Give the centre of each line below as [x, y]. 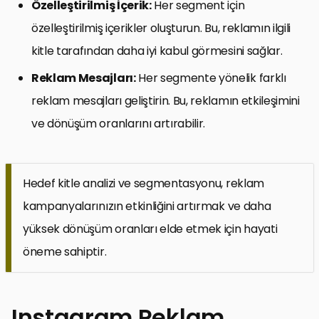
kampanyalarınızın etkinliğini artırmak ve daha [147, 206]
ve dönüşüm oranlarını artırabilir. [119, 123]
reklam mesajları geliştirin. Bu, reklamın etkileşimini [166, 100]
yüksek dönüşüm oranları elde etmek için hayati [150, 229]
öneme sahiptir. [65, 251]
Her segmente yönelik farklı [211, 78]
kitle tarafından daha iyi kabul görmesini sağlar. [157, 51]
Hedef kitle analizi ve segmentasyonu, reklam [143, 183]
